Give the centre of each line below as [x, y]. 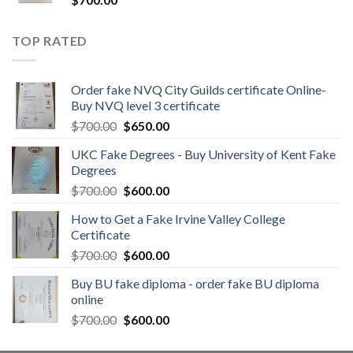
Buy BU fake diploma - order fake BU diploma [195, 283]
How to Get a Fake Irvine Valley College [178, 218]
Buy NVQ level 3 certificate [145, 105]
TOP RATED [50, 41]
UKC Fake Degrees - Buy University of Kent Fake [203, 154]
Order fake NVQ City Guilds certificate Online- [199, 89]
